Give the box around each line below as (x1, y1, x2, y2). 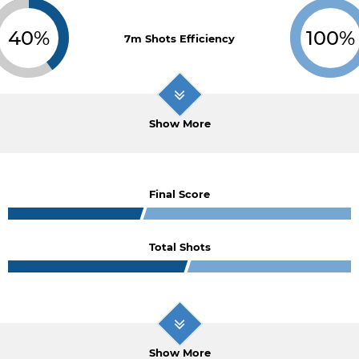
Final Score (149, 188, 210, 200)
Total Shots (148, 240, 211, 253)
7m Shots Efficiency (123, 32, 235, 45)
